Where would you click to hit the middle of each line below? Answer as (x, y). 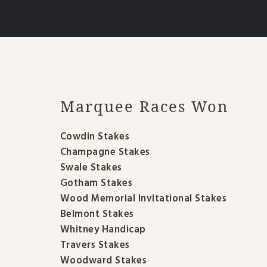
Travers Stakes (95, 245)
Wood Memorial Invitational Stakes (143, 199)
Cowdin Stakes (95, 137)
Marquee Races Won (144, 106)
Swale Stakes (91, 168)
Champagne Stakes (105, 152)
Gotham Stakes (96, 183)
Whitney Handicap (103, 230)
